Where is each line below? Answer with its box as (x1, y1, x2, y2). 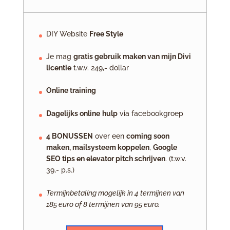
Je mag (46, 52, 73, 61)
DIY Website (46, 29, 89, 38)
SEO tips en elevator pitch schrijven (46, 155, 165, 163)
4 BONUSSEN (46, 132, 93, 141)
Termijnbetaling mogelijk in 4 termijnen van (46, 188, 184, 197)
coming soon (126, 132, 169, 141)
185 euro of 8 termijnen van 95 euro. (46, 200, 160, 208)
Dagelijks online (46, 109, 100, 118)
